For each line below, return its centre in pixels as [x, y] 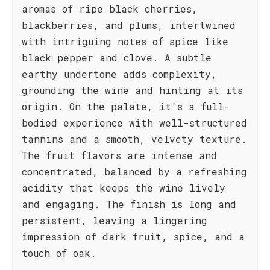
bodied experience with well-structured [134, 123]
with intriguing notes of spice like [125, 41]
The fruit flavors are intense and [119, 155]
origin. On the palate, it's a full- [126, 106]
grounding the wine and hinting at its [132, 90]
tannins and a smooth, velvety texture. [134, 139]
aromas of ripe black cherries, [110, 9]
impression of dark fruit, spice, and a [133, 237]
